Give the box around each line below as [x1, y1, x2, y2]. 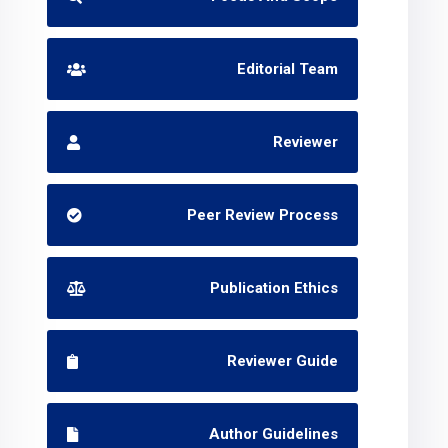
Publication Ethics [210, 279, 339, 297]
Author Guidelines [209, 425, 339, 443]
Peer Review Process [187, 206, 339, 224]
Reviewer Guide [227, 352, 339, 370]
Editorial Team [237, 60, 339, 78]
